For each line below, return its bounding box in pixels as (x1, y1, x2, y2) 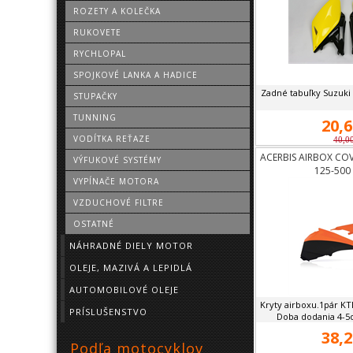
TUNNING (73, 112, 117, 123)
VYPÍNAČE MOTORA (73, 176, 159, 187)
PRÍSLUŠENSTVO (69, 306, 147, 318)
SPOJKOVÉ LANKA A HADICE (73, 69, 198, 80)
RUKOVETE (73, 27, 121, 38)
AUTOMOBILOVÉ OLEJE (69, 284, 179, 295)
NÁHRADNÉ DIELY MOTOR (69, 240, 193, 251)
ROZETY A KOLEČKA (73, 6, 161, 17)
